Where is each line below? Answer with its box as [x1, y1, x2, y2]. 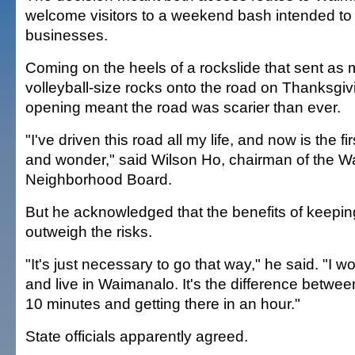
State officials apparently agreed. [25, 327, 248, 345]
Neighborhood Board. [25, 170, 172, 188]
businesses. [25, 26, 108, 44]
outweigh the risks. [25, 223, 152, 240]
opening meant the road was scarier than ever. [25, 98, 341, 116]
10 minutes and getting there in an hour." [25, 295, 300, 312]
